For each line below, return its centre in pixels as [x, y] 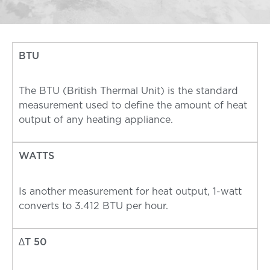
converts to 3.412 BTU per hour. [93, 206]
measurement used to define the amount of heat [133, 105]
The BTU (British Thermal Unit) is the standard [128, 91]
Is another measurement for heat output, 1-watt [130, 191]
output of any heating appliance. [96, 120]
